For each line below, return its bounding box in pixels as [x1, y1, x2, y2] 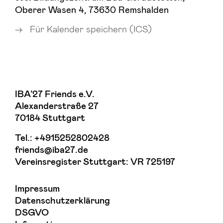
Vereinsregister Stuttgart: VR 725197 [15, 157, 175, 167]
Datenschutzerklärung [15, 196, 110, 206]
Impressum [15, 184, 60, 194]
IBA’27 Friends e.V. [15, 89, 95, 99]
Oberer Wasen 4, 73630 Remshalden [15, 3, 169, 15]
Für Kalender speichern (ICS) [27, 22, 152, 34]
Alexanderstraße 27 [15, 101, 99, 111]
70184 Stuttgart [15, 113, 85, 123]
